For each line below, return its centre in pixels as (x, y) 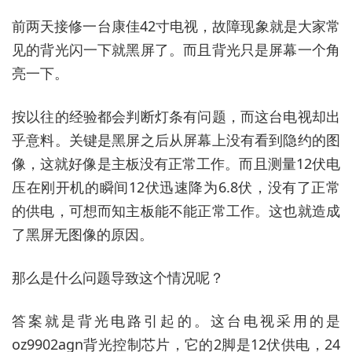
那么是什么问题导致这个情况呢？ (118, 277)
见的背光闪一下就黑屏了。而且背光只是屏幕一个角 (176, 49)
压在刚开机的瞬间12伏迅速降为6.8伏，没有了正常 (176, 187)
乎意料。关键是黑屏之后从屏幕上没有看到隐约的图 (176, 139)
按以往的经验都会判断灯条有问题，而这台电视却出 (176, 116)
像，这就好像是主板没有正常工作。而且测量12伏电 (176, 163)
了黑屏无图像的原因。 (82, 234)
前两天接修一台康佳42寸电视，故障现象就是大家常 (176, 26)
